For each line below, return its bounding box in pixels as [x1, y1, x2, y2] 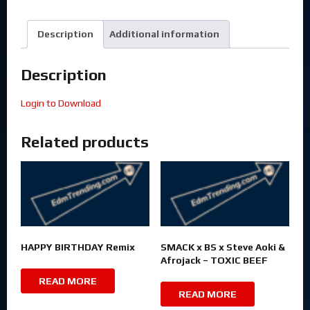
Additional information [109, 28, 220, 40]
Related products [21, 132, 149, 151]
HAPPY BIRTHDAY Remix [21, 241, 135, 253]
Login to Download [21, 97, 101, 109]
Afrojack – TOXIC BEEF [160, 254, 268, 266]
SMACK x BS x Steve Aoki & [160, 241, 285, 253]
